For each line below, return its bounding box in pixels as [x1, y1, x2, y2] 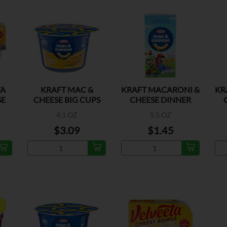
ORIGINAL [47, 105, 86, 115]
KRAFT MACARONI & [121, 85, 200, 95]
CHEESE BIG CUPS [33, 95, 100, 105]
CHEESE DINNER [130, 95, 191, 105]
